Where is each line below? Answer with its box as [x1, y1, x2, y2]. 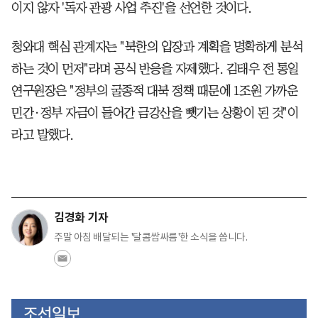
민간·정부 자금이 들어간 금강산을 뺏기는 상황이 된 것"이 [11, 106, 298, 119]
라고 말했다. [11, 128, 74, 141]
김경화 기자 [54, 209, 108, 225]
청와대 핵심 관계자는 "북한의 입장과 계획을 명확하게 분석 [11, 40, 302, 53]
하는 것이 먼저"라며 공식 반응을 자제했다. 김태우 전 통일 [11, 62, 299, 75]
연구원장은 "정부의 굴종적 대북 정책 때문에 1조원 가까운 [11, 84, 297, 97]
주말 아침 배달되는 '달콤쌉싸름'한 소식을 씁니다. [54, 230, 247, 243]
